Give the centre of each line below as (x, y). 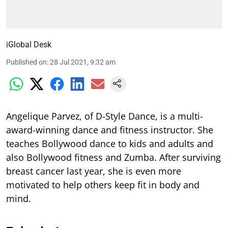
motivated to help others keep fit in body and (103, 184)
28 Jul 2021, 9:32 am (83, 62)
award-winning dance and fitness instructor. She (110, 130)
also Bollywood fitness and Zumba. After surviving (113, 157)
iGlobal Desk (29, 44)
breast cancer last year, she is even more (94, 171)
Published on (26, 62)
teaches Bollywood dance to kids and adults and (110, 143)
